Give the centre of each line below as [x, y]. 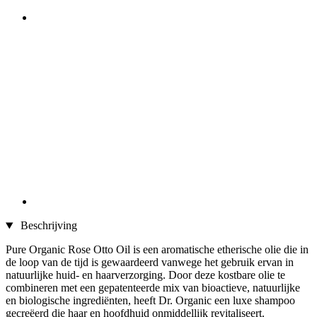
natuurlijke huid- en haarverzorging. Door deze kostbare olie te [145, 275]
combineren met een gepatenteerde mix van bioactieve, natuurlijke [153, 288]
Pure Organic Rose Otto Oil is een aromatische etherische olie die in [157, 250]
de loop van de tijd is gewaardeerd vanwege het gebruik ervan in [150, 263]
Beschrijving [47, 226]
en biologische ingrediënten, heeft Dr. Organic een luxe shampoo [150, 301]
